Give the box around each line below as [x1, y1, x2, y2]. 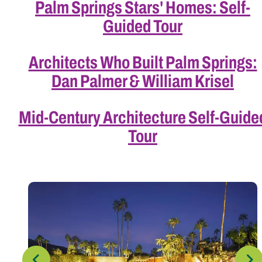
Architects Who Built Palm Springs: [28, 53, 257, 72]
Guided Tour [103, 16, 182, 36]
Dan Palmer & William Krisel [51, 71, 234, 91]
